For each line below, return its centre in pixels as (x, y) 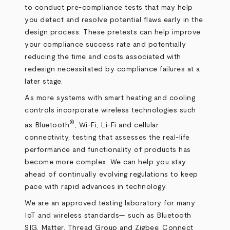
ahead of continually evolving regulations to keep (111, 174)
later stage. (44, 82)
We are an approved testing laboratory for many (110, 203)
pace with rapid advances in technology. (96, 187)
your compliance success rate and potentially (106, 45)
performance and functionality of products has (108, 150)
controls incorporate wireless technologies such (110, 110)
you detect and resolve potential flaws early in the (114, 20)
